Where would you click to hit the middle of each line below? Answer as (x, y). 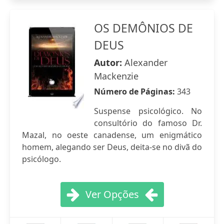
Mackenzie (116, 76)
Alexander (146, 62)
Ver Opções (112, 194)
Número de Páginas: (135, 91)
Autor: (109, 62)
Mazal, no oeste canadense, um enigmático (112, 135)
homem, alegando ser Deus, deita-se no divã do (112, 147)
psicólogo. (41, 159)
